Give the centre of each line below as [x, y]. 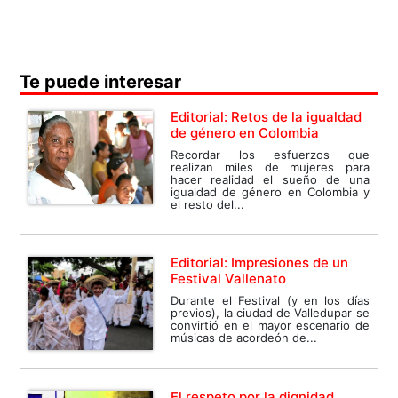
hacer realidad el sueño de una [270, 180]
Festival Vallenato [229, 279]
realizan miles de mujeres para [270, 167]
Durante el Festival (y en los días [270, 301]
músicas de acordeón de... [244, 338]
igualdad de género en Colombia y [270, 192]
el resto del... [208, 205]
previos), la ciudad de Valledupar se [270, 313]
